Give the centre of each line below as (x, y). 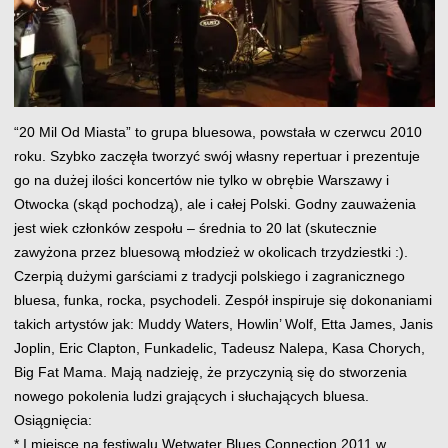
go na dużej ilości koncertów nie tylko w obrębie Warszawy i (201, 180)
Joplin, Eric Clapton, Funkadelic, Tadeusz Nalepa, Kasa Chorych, (219, 348)
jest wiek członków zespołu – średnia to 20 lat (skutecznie (195, 228)
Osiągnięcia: (52, 420)
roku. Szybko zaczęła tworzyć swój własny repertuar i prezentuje (216, 156)
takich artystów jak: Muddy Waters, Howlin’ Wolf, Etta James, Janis (223, 324)
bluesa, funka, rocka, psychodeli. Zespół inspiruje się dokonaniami (222, 300)
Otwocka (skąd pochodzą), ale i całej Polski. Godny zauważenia (214, 204)
